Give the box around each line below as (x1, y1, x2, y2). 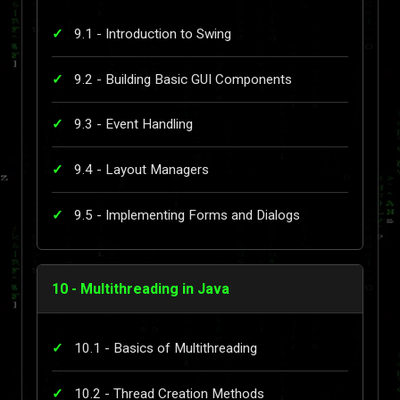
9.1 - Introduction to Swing (74, 26, 231, 43)
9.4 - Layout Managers (74, 161, 209, 178)
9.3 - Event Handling (74, 116, 193, 133)
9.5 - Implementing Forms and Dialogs (74, 206, 300, 223)
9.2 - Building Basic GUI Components (74, 71, 292, 87)
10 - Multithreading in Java (52, 280, 229, 298)
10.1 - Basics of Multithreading (74, 340, 257, 357)
